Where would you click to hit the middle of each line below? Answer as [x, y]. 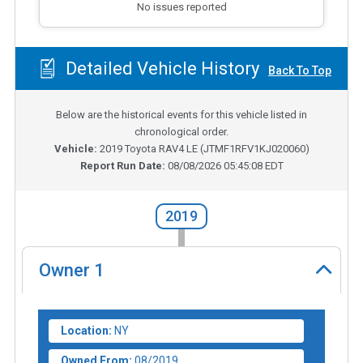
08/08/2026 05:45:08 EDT [225, 166]
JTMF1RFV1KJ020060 [254, 149]
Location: [86, 330]
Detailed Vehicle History [160, 68]
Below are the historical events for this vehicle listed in [181, 115]
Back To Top [300, 70]
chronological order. [181, 132]
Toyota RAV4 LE [161, 149]
